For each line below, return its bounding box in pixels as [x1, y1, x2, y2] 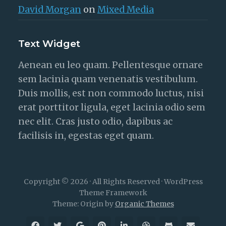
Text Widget [18, 37, 80, 49]
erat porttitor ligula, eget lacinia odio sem [18, 101, 205, 113]
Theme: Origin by [52, 199, 115, 208]
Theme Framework [79, 188, 147, 197]
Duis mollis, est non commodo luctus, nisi [18, 87, 204, 99]
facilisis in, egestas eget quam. [18, 130, 154, 141]
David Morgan [18, 4, 81, 15]
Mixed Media [97, 4, 154, 15]
